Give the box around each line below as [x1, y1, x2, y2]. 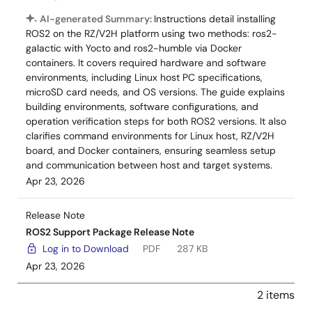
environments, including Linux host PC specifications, [26, 71, 263, 84]
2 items [257, 288, 295, 302]
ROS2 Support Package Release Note [26, 226, 194, 238]
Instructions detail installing [154, 13, 276, 25]
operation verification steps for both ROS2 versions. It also [26, 115, 286, 127]
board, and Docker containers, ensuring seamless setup [26, 144, 276, 157]
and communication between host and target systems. [26, 159, 272, 171]
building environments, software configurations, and [26, 100, 258, 113]
